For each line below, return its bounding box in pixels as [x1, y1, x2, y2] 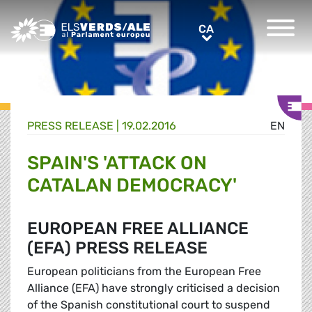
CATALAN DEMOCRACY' [27, 174, 237, 197]
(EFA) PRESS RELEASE [27, 238, 208, 258]
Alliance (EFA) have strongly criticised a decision [27, 281, 280, 295]
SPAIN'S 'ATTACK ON [27, 152, 207, 175]
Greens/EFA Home [10, 18, 106, 31]
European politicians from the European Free [27, 265, 261, 279]
